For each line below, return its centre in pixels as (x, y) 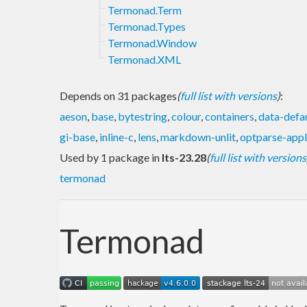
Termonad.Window (152, 42)
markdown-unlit (198, 136)
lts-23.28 (184, 157)
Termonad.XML (144, 59)
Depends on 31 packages (118, 95)
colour (186, 116)
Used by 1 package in (111, 157)
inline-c (116, 136)
